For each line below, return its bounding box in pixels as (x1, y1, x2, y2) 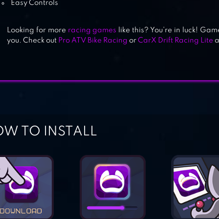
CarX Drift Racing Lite (138, 37, 213, 44)
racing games (67, 27, 117, 34)
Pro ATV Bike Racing (58, 37, 128, 44)
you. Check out (7, 37, 58, 44)
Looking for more (7, 27, 68, 34)
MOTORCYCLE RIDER (36, 19, 147, 30)
